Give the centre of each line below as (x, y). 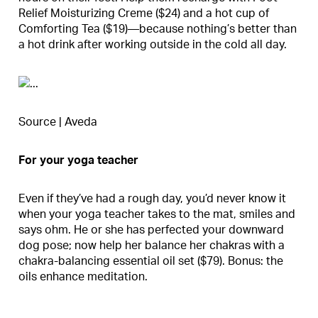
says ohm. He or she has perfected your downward (151, 230)
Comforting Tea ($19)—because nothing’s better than (158, 29)
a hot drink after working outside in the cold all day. (153, 44)
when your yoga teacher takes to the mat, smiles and (157, 214)
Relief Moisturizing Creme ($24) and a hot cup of (144, 13)
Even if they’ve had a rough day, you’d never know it (152, 198)
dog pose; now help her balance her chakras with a (152, 245)
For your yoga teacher (78, 160)
